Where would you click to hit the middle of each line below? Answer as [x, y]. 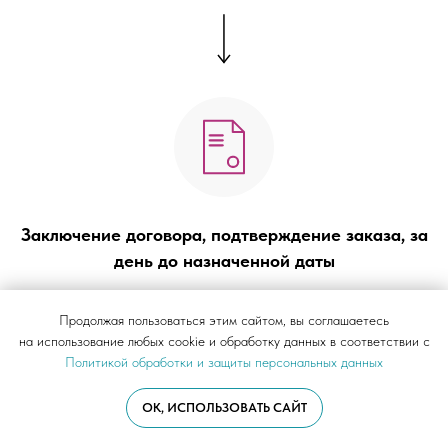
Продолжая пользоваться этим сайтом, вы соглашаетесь [224, 320]
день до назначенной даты [224, 261]
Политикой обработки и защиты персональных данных [224, 362]
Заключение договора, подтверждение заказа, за [224, 235]
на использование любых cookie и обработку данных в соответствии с [224, 341]
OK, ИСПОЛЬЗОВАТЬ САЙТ [224, 408]
